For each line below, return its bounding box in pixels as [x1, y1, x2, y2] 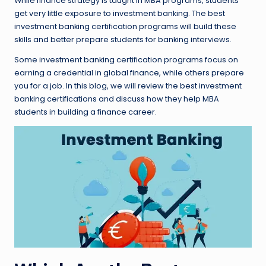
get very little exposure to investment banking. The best [14, 8, 225, 19]
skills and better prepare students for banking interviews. [14, 34, 232, 45]
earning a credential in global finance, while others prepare [14, 68, 244, 78]
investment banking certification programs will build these [14, 21, 236, 32]
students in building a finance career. [14, 107, 157, 118]
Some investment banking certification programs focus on [14, 55, 238, 65]
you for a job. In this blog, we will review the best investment [14, 81, 242, 91]
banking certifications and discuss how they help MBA [14, 94, 219, 104]
